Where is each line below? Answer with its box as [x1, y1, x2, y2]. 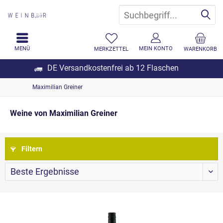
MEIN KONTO [139, 45, 173, 52]
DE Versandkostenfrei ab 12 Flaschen [47, 63, 179, 73]
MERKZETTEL [94, 46, 129, 52]
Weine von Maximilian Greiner [10, 109, 117, 118]
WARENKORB [184, 46, 218, 52]
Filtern [20, 145, 42, 153]
